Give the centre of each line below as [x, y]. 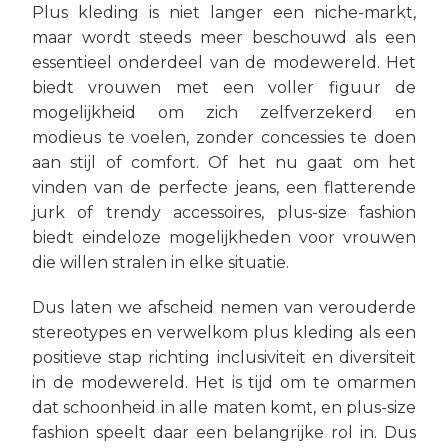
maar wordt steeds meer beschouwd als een [224, 37]
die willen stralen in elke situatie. [160, 262]
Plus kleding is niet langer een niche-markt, [224, 12]
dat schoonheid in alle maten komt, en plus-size [224, 407]
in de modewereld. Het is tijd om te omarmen [224, 382]
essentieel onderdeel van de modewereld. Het [224, 62]
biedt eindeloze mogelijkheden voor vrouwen [224, 237]
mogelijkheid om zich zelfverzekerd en [224, 112]
